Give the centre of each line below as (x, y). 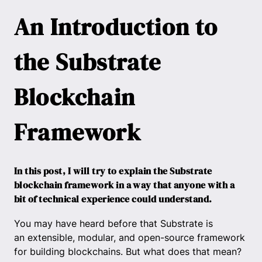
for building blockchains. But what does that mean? (128, 251)
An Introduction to (116, 27)
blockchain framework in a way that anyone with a (125, 185)
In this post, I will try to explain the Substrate (113, 171)
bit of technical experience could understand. (113, 199)
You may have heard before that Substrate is (113, 223)
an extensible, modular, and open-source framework (130, 237)
